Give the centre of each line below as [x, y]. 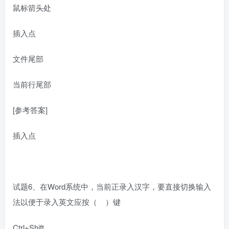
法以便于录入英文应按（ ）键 [67, 202]
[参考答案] [30, 110]
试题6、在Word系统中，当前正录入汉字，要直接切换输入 [112, 187]
